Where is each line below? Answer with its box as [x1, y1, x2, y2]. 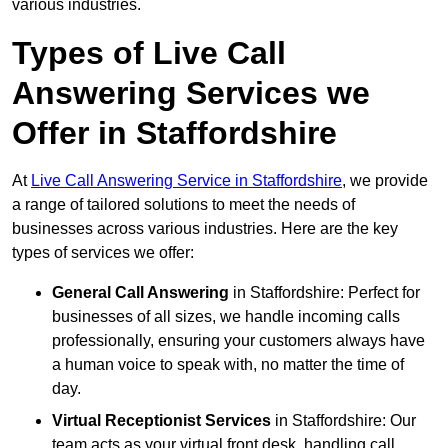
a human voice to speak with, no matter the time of [52, 356, 404, 374]
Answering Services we [12, 75, 370, 112]
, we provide [342, 172, 428, 190]
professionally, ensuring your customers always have [52, 332, 425, 350]
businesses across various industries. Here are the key [12, 220, 398, 238]
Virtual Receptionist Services [52, 412, 271, 430]
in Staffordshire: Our [271, 412, 416, 430]
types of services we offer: [12, 244, 194, 262]
